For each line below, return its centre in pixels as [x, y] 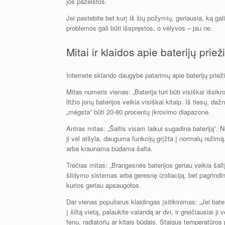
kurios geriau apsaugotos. [104, 185]
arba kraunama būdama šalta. [109, 149]
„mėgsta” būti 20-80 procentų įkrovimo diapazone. [138, 112]
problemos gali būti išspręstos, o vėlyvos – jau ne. [139, 28]
